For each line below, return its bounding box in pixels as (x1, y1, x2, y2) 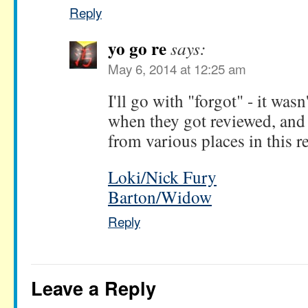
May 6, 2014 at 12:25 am (108, 59, 246, 78)
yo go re (108, 36, 166, 62)
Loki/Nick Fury (108, 165, 217, 189)
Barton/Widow (108, 185, 212, 209)
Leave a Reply (31, 274, 156, 302)
